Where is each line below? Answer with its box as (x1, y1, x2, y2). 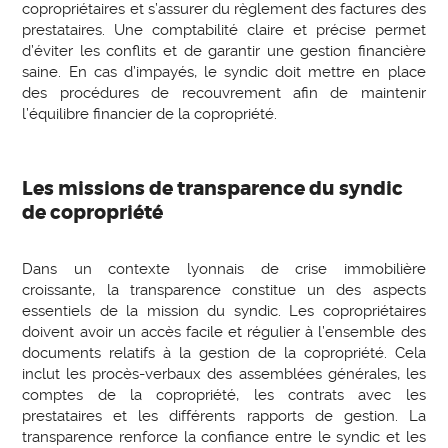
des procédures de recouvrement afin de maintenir (22, 83, 426, 102)
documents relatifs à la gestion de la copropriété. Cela (22, 344, 426, 363)
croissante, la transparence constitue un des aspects (22, 281, 426, 300)
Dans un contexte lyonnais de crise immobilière (22, 260, 426, 279)
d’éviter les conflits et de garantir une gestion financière (22, 41, 426, 60)
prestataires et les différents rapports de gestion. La (22, 407, 426, 426)
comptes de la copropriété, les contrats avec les (22, 386, 426, 405)
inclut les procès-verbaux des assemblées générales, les (22, 365, 426, 384)
